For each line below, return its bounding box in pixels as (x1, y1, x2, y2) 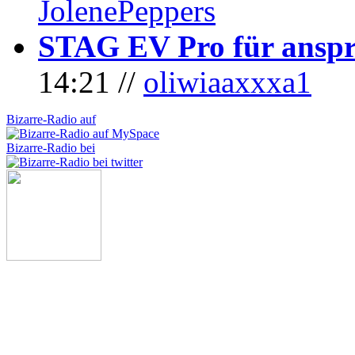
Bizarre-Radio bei (6, 141, 95, 155)
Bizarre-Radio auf (6, 113, 96, 127)
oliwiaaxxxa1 (143, 65, 311, 100)
